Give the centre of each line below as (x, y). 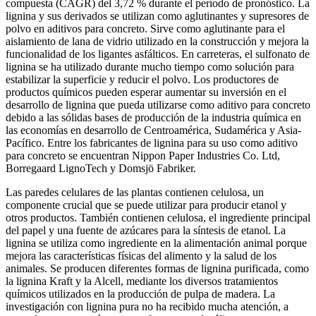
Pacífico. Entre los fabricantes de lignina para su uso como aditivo (152, 143)
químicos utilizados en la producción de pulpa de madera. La (140, 294)
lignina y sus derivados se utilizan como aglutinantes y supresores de (157, 16)
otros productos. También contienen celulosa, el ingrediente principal (158, 218)
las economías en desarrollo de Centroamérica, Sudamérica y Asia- (153, 130)
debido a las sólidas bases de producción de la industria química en (153, 118)
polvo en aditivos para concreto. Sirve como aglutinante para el (145, 29)
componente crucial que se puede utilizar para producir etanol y (146, 205)
